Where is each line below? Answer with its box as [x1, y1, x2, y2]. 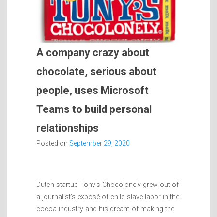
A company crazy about [36, 46, 149, 59]
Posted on [36, 139, 69, 148]
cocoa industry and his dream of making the [36, 205, 174, 213]
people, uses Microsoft [36, 84, 149, 97]
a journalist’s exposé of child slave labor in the [36, 193, 179, 201]
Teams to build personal [36, 103, 152, 116]
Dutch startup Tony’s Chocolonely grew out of [36, 181, 179, 189]
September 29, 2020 [69, 139, 130, 148]
